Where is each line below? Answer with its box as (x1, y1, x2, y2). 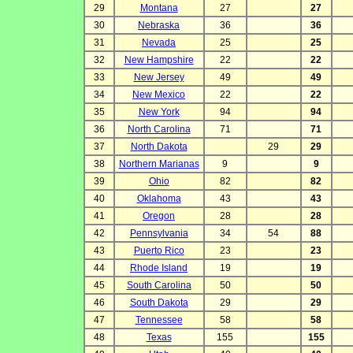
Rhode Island (130, 262, 188, 274)
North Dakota (130, 141, 188, 153)
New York (138, 106, 180, 118)
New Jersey (133, 72, 184, 84)
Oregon (143, 210, 175, 222)
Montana (139, 2, 178, 14)
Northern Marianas (118, 158, 199, 170)
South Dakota (129, 297, 188, 309)
